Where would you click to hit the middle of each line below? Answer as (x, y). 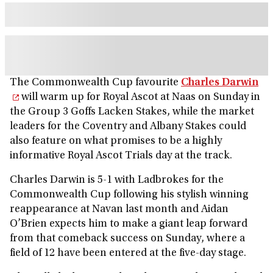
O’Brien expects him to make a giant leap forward (129, 224)
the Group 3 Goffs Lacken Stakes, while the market (132, 112)
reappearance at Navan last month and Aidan (119, 210)
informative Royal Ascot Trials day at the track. (121, 156)
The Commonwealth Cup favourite (95, 83)
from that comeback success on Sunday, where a (127, 239)
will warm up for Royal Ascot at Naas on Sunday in (140, 97)
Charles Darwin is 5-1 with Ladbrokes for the (117, 180)
